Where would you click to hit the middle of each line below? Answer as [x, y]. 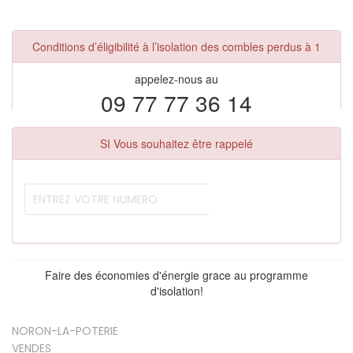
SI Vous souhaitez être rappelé [176, 143]
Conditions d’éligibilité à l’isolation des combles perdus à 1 [176, 46]
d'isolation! [176, 291]
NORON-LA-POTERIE [65, 331]
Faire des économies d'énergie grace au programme [176, 275]
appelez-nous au [176, 79]
